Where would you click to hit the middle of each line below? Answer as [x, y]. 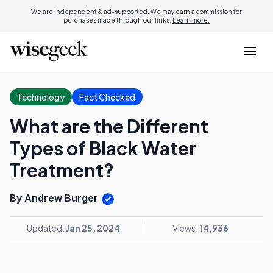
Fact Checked [107, 97]
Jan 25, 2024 [93, 228]
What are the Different [109, 126]
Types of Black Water [103, 148]
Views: [186, 228]
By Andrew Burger [55, 198]
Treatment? [62, 170]
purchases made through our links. [118, 20]
